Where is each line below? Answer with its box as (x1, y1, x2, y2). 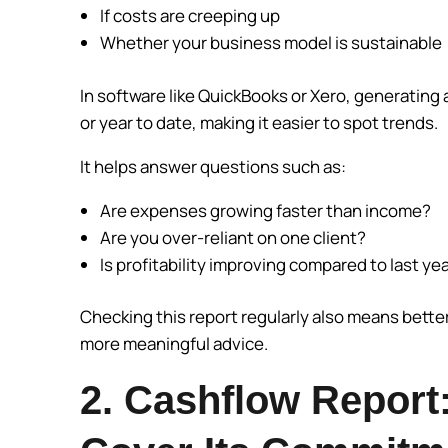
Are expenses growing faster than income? (100, 198, 434, 222)
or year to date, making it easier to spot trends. (80, 110, 441, 134)
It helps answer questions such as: (80, 154, 349, 178)
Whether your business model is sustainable (100, 31, 445, 55)
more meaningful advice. (80, 332, 268, 356)
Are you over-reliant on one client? (100, 225, 369, 249)
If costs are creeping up (100, 4, 283, 28)
